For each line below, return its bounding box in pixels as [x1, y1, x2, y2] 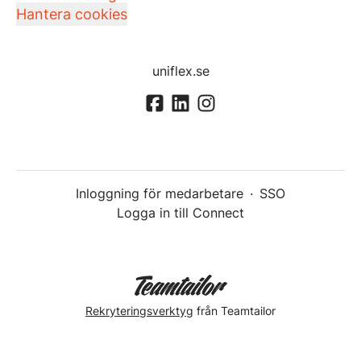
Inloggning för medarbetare [76, 185, 243, 202]
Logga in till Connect [117, 205, 244, 222]
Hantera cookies [16, 6, 127, 23]
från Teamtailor [193, 303, 276, 317]
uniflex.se [151, 63, 210, 79]
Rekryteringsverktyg [85, 303, 193, 317]
